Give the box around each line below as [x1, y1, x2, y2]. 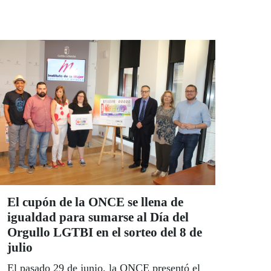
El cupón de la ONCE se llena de [7, 195, 183, 210]
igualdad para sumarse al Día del [7, 210, 189, 225]
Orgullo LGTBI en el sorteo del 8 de [7, 225, 202, 240]
